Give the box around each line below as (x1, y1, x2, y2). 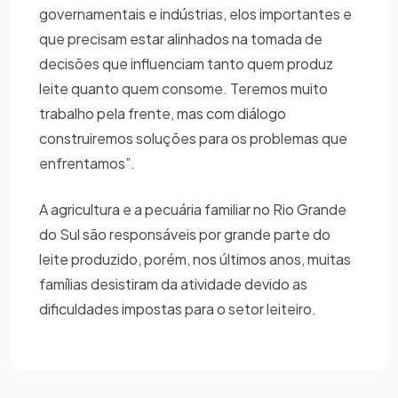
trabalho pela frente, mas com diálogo (39, 103, 286, 123)
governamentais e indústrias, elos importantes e (39, 4, 352, 23)
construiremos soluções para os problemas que (39, 128, 347, 147)
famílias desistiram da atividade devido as (39, 274, 307, 293)
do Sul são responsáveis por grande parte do (39, 224, 330, 243)
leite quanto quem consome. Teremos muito (39, 78, 328, 98)
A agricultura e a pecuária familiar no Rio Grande (39, 199, 346, 219)
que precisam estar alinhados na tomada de (39, 28, 322, 48)
